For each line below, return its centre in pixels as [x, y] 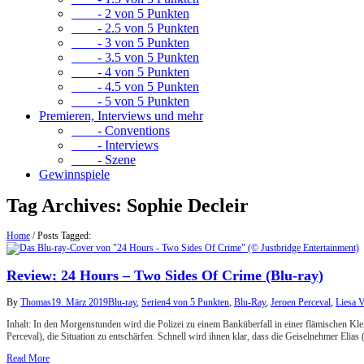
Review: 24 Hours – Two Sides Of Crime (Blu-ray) [165, 276]
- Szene [104, 160]
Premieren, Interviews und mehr [121, 116]
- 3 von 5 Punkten [130, 43]
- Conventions [121, 130]
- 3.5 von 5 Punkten [135, 57]
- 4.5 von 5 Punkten [135, 87]
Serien [154, 303]
